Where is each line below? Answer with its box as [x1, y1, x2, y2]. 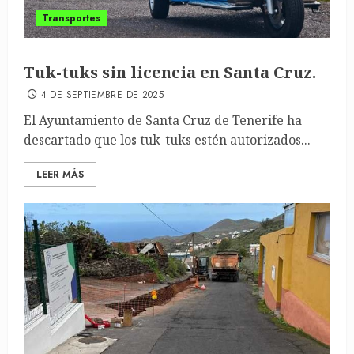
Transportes [42, 11, 100, 25]
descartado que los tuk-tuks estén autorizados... [24, 131, 311, 149]
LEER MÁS [36, 168, 84, 182]
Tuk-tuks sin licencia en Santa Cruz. [24, 62, 316, 83]
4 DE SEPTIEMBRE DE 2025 [40, 88, 164, 102]
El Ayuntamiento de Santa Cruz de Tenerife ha [24, 111, 302, 129]
